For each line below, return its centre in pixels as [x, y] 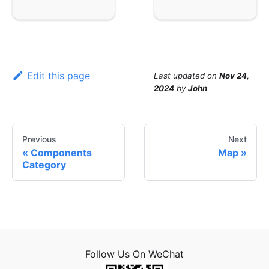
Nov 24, [234, 76]
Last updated [179, 76]
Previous [39, 139]
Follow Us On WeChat [134, 254]
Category [44, 165]
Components [61, 153]
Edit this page [58, 76]
